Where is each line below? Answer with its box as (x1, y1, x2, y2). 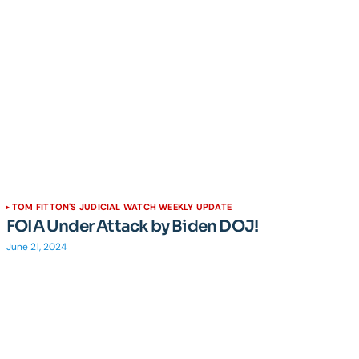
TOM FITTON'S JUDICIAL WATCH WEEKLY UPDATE (12, 201, 232, 212)
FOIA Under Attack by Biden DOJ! (6, 216, 259, 236)
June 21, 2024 (6, 240, 67, 253)
